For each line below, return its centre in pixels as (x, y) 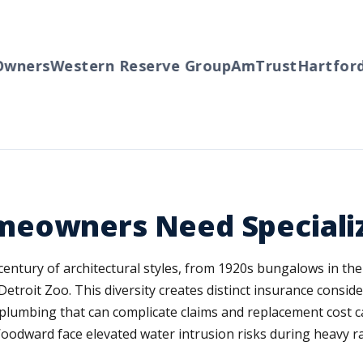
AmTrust (240, 66)
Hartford (308, 66)
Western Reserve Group (117, 66)
